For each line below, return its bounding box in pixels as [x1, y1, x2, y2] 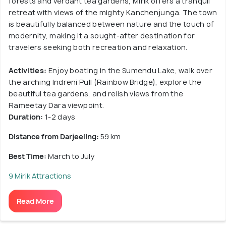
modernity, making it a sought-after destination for [9, 30, 195, 40]
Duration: [9, 111, 43, 122]
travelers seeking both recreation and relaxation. [9, 42, 188, 52]
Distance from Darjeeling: [9, 131, 100, 141]
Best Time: [9, 151, 48, 161]
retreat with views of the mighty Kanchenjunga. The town [9, 7, 217, 17]
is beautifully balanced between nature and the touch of [9, 19, 214, 29]
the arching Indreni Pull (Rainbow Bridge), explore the [9, 77, 202, 87]
